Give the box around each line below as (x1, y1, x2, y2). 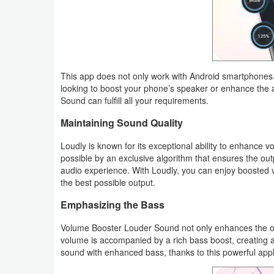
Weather (20, 17, 53, 30)
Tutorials (20, 221, 53, 234)
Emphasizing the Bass (61, 197, 165, 212)
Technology (20, 193, 65, 206)
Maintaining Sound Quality (61, 115, 183, 130)
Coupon (20, 72, 51, 85)
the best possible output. (61, 176, 155, 188)
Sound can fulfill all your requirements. (61, 94, 209, 106)
